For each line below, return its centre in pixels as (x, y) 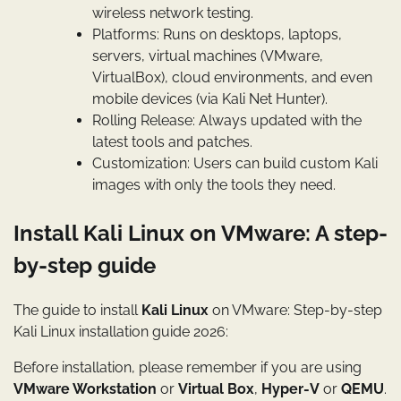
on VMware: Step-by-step (295, 310)
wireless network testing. (173, 13)
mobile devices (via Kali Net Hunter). (210, 98)
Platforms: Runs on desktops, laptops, (217, 34)
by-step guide (85, 265)
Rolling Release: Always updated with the (227, 120)
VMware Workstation (85, 388)
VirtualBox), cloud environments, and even (232, 77)
